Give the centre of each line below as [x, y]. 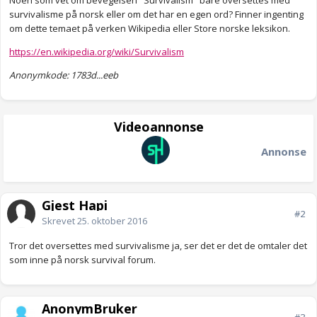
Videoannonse [158, 127]
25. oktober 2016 [112, 221]
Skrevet [59, 221]
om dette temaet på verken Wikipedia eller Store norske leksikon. [150, 29]
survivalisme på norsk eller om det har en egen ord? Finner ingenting [156, 15]
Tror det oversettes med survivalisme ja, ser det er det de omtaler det [158, 246]
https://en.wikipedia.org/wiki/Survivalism [97, 52]
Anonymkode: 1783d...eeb [64, 75]
